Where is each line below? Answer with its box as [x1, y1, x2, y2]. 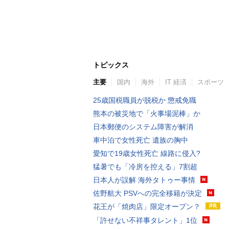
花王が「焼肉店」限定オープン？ [93, 202, 200, 211]
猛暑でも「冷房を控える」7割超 [93, 163, 197, 171]
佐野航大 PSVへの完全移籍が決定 [93, 189, 202, 197]
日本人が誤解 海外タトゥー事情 [93, 176, 195, 184]
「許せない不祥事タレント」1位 [93, 216, 197, 225]
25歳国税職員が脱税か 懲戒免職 [93, 96, 196, 104]
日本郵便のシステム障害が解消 [93, 123, 193, 131]
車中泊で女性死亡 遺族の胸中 [93, 136, 188, 144]
